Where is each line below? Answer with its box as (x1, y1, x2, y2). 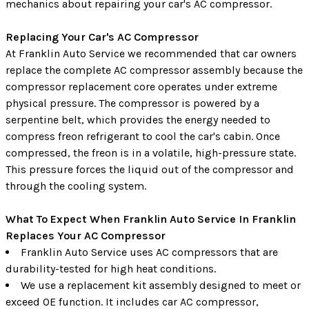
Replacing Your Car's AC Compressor (6, 30, 199, 43)
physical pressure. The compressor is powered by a (6, 96, 259, 110)
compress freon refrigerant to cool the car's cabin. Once (6, 129, 280, 143)
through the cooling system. (6, 179, 146, 192)
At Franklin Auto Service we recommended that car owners (6, 46, 297, 60)
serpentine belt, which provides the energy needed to (6, 112, 270, 126)
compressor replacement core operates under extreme (6, 79, 277, 93)
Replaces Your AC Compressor (6, 228, 166, 242)
